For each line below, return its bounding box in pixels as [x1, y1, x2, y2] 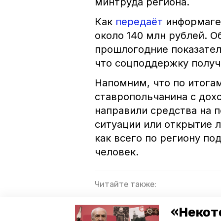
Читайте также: [95, 180, 156, 189]
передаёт [115, 16, 163, 28]
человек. [95, 146, 142, 158]
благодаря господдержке [95, 207, 202, 217]
